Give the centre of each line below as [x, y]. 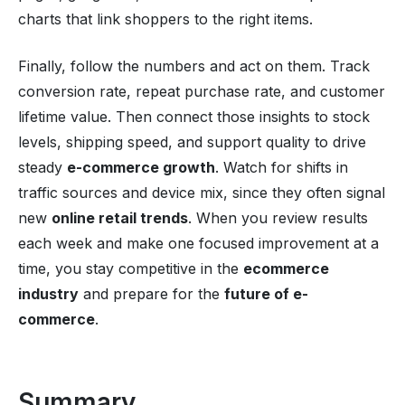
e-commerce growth [141, 167]
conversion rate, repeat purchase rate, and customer [202, 91]
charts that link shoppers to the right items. [165, 19]
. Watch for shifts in [282, 167]
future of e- [266, 293]
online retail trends [120, 217]
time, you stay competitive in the [131, 268]
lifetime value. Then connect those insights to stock [194, 116]
